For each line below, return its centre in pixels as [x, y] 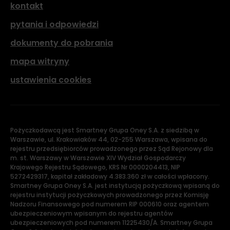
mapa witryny [40, 61]
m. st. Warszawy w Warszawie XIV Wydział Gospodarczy [98, 158]
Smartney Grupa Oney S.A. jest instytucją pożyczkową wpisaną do [115, 186]
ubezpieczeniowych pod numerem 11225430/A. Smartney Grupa [111, 223]
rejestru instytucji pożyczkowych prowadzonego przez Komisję [110, 195]
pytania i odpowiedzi [54, 24]
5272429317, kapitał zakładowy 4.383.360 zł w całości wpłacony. [110, 176]
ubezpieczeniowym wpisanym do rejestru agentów [92, 213]
